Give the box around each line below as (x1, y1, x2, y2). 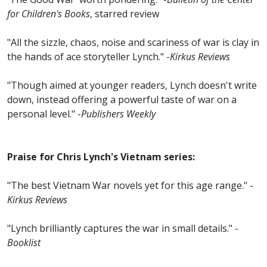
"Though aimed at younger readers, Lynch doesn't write (7, 79, 257, 92)
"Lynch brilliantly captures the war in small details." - (7, 222, 238, 235)
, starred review (90, 7, 159, 21)
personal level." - (7, 107, 81, 121)
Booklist (7, 236, 41, 250)
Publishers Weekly (81, 107, 156, 121)
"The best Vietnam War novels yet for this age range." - (7, 179, 253, 193)
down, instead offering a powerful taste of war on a (7, 93, 237, 107)
